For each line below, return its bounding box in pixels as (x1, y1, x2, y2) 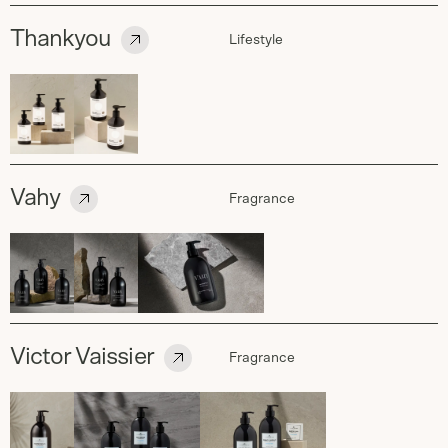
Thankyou (10, 27, 112, 51)
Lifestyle (229, 33, 283, 47)
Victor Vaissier (10, 345, 154, 369)
